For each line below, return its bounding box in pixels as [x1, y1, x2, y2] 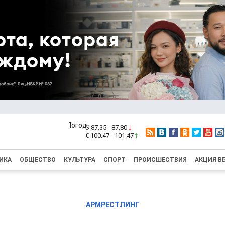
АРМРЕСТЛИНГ [86, 201, 139, 209]
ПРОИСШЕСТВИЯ [134, 156, 187, 163]
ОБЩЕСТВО [20, 156, 56, 163]
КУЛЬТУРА [64, 156, 95, 163]
